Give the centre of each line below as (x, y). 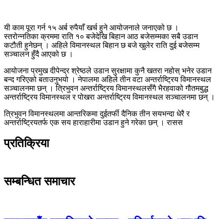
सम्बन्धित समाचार (39, 181)
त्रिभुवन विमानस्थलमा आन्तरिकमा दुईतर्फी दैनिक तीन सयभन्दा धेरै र (97, 113)
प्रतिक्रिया (26, 143)
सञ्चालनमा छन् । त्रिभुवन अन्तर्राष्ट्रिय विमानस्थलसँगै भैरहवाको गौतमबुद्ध (106, 88)
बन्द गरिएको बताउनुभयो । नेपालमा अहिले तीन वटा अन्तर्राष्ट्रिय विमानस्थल (108, 79)
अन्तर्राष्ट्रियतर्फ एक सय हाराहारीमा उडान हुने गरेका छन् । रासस (93, 122)
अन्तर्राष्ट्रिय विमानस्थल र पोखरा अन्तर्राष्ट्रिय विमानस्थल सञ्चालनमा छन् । (109, 97)
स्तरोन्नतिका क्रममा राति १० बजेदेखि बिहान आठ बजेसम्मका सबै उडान (101, 36)
